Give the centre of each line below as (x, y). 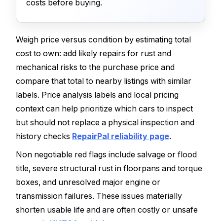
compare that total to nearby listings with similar (104, 81)
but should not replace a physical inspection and (105, 122)
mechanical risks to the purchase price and (95, 67)
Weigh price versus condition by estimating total (103, 39)
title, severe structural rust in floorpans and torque (109, 168)
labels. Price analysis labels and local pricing (97, 94)
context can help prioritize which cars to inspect (104, 108)
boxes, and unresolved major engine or (88, 182)
